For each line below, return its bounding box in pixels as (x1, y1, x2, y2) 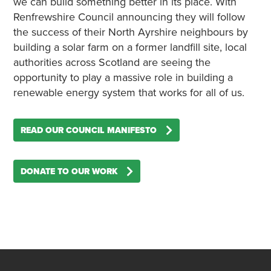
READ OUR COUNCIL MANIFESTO (20, 125, 157, 135)
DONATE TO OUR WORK (20, 166, 117, 177)
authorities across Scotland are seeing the (13, 56, 211, 69)
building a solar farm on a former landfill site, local (13, 41, 247, 54)
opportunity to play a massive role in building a (13, 71, 233, 84)
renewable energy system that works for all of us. (13, 86, 244, 99)
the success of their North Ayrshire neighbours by (13, 25, 248, 39)
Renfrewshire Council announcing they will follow (13, 10, 245, 24)
